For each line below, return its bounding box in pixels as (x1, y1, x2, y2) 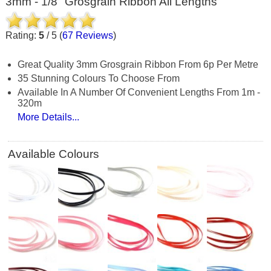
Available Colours (8, 148, 100, 161)
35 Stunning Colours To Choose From (17, 73, 180, 84)
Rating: (5, 30, 39, 41)
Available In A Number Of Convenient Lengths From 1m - (17, 87, 260, 98)
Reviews (73, 30, 113, 41)
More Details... (17, 112, 79, 123)
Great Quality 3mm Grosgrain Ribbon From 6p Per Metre (17, 59, 258, 70)
